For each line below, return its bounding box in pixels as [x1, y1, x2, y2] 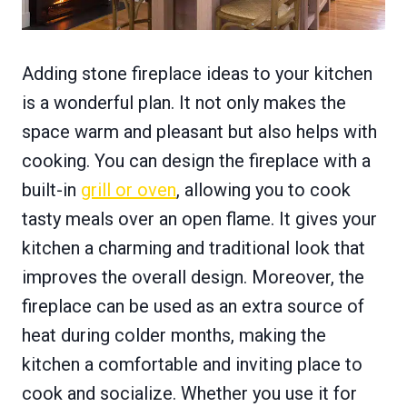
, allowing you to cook [176, 179, 351, 202]
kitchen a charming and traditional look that [22, 237, 365, 260]
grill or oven [81, 179, 176, 202]
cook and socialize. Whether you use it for [22, 382, 357, 405]
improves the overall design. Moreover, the [22, 266, 364, 289]
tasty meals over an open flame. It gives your [22, 208, 377, 231]
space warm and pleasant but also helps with [22, 121, 377, 144]
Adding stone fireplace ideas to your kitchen [22, 63, 372, 85]
